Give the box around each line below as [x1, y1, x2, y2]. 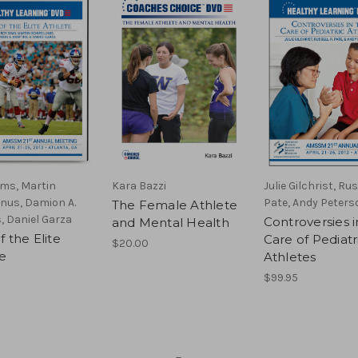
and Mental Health [111, 214, 229, 230]
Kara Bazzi [111, 178, 166, 193]
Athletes [263, 249, 316, 265]
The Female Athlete [111, 197, 237, 213]
